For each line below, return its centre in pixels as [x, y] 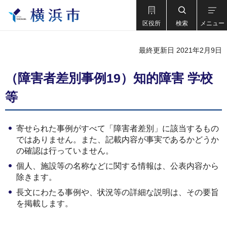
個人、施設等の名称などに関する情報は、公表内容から [118, 166]
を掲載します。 [45, 203]
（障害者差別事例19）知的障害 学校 [109, 78]
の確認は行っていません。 [65, 151]
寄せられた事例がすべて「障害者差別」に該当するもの [118, 128]
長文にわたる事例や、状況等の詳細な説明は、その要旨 [118, 192]
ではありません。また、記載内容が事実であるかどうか [118, 140]
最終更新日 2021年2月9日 [180, 50]
